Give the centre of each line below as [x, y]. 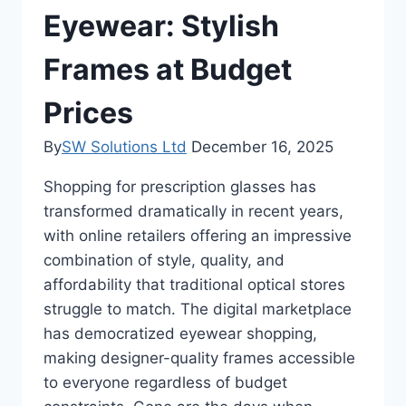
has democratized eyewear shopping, [180, 333]
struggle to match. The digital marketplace [198, 309]
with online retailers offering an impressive [198, 235]
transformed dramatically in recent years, [193, 211]
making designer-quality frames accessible [199, 358]
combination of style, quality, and [164, 260]
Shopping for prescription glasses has [180, 186]
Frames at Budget [168, 69]
